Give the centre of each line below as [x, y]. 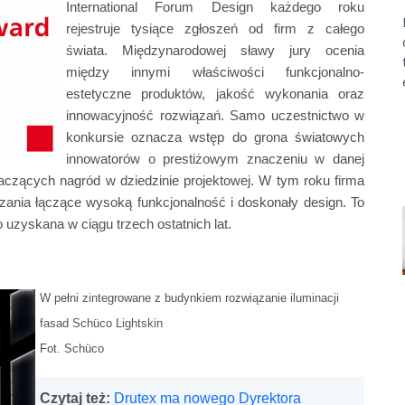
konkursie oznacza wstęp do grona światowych [215, 137]
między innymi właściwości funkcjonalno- [215, 72]
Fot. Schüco [72, 349]
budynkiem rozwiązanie [227, 298]
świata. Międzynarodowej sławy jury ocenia [215, 50]
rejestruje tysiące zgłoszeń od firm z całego [215, 28]
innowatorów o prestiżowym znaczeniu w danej [215, 159]
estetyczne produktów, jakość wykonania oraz [215, 94]
